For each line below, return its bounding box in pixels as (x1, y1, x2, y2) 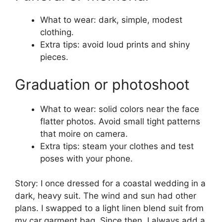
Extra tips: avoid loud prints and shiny (40, 40, 190, 50)
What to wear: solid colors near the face (40, 104, 199, 114)
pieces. (40, 52, 68, 62)
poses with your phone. (40, 153, 133, 164)
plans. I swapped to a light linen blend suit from (15, 203, 204, 213)
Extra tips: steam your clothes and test (40, 141, 194, 151)
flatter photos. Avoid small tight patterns (40, 116, 200, 126)
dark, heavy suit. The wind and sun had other (15, 191, 196, 201)
